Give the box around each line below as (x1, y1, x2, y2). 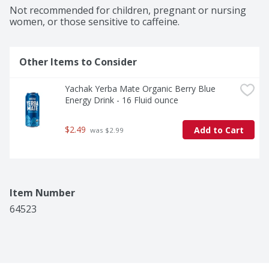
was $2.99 (88, 125, 124, 135)
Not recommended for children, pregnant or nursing (10, 4, 246, 17)
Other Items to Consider (19, 55, 137, 69)
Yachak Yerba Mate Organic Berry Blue (65, 83, 216, 95)
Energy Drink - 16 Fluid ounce (65, 94, 178, 106)
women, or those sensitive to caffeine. (10, 15, 180, 29)
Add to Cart (193, 124, 244, 136)
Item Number (10, 186, 75, 200)
